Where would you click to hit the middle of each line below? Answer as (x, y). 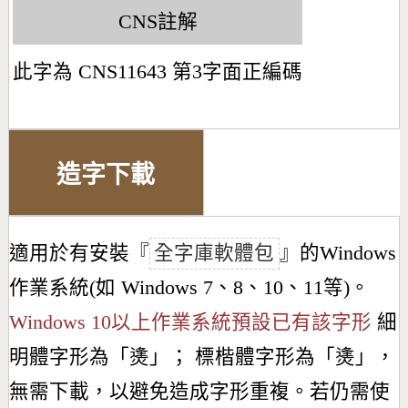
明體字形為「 (69, 357)
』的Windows (337, 254)
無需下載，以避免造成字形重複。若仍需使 (199, 392)
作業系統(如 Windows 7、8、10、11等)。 (189, 288)
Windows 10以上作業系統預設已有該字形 (190, 323)
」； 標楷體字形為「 (242, 357)
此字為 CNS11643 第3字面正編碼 (158, 72)
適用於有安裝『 (79, 254)
